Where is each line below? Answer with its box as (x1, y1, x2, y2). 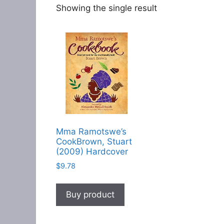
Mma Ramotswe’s (56, 126, 126, 137)
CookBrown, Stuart (56, 136, 132, 147)
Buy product (66, 189, 114, 200)
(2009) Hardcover (56, 146, 128, 157)
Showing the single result (56, 2, 157, 13)
